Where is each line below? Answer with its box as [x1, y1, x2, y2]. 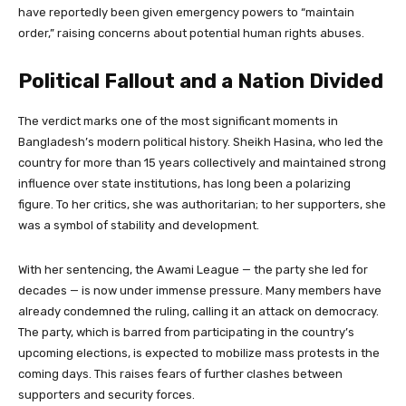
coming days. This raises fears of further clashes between [18, 367, 343, 382]
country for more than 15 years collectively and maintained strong [18, 156, 386, 170]
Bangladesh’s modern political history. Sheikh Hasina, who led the [18, 135, 383, 150]
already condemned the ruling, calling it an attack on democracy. [18, 304, 379, 319]
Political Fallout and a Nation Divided [18, 69, 383, 94]
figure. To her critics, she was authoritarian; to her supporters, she [18, 198, 386, 212]
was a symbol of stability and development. [18, 218, 259, 233]
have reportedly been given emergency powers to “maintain [18, 5, 354, 20]
